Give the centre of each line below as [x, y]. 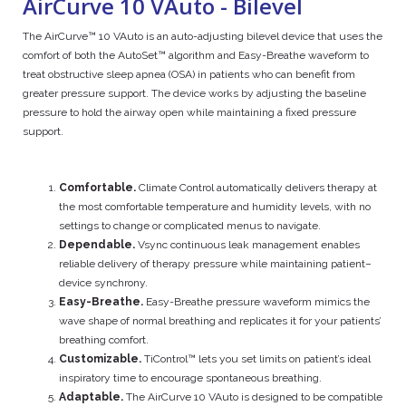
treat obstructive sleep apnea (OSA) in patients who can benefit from [189, 74]
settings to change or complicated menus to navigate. [190, 226]
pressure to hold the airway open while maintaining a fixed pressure [189, 112]
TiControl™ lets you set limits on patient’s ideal [256, 359]
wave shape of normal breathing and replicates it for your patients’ [220, 321]
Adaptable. [91, 397]
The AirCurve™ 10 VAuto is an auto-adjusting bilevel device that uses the [203, 36]
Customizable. [100, 359]
